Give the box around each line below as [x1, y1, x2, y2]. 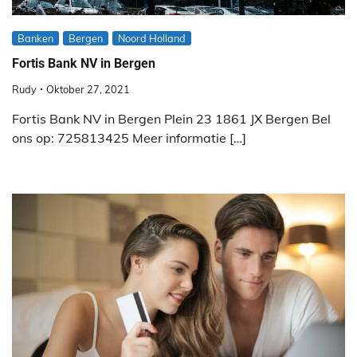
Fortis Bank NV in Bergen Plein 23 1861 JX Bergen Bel [12, 111, 331, 127]
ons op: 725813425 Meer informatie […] [12, 130, 246, 147]
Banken [18, 31, 53, 45]
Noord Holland [118, 31, 186, 45]
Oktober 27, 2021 [46, 83, 130, 96]
